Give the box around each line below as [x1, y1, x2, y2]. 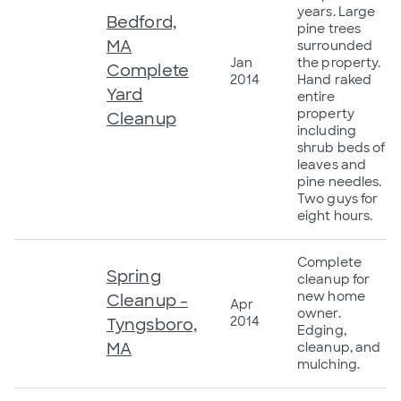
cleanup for [297, 270, 371, 287]
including [297, 122, 356, 139]
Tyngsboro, [107, 313, 197, 336]
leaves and [297, 156, 366, 173]
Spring [107, 265, 161, 287]
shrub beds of [297, 139, 386, 156]
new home [297, 287, 365, 304]
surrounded [297, 37, 372, 54]
